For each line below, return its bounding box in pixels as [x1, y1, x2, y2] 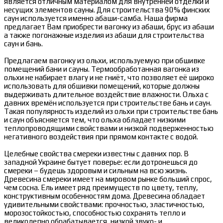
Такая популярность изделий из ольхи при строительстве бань [4, 107, 218, 116]
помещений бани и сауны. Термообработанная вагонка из [4, 65, 199, 74]
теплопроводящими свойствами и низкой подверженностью [4, 124, 214, 133]
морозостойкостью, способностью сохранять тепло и [4, 209, 186, 218]
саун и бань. [4, 39, 43, 48]
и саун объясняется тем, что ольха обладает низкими [4, 115, 186, 124]
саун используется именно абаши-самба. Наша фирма [4, 14, 188, 23]
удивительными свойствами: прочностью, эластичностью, [4, 200, 205, 209]
